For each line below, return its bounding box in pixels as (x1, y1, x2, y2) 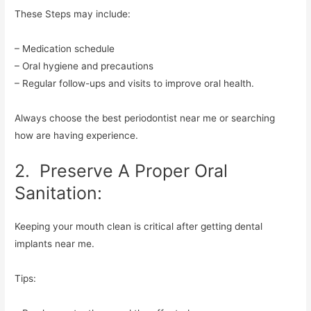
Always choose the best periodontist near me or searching (15, 112, 276, 124)
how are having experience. (15, 130, 139, 142)
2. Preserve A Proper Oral (15, 160, 228, 182)
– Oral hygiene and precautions (15, 60, 154, 72)
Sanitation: (15, 183, 103, 204)
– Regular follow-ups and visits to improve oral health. (15, 78, 255, 90)
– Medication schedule (15, 43, 115, 55)
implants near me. (15, 238, 95, 250)
